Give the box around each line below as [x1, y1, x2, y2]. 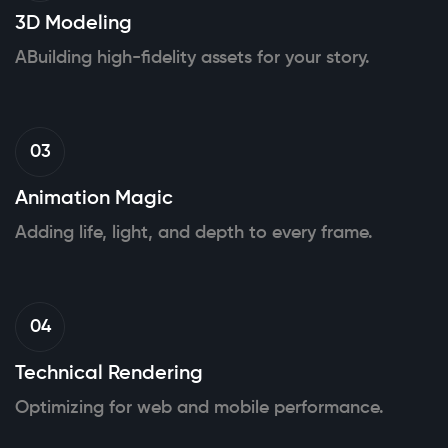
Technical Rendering [15, 364, 203, 384]
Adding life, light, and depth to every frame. [15, 224, 373, 242]
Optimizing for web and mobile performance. [15, 399, 384, 417]
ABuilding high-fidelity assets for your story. [15, 49, 370, 67]
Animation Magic [15, 189, 173, 209]
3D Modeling [15, 14, 132, 34]
